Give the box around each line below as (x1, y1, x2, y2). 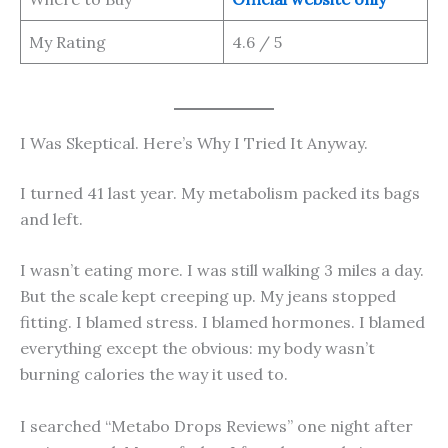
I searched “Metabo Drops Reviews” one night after (20, 415, 413, 436)
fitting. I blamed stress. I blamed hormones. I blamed (20, 312, 425, 333)
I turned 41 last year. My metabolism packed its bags (20, 182, 420, 203)
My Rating (29, 31, 106, 52)
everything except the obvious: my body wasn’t (20, 338, 375, 359)
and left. (20, 208, 83, 229)
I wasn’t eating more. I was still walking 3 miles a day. (20, 260, 424, 281)
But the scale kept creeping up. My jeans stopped (20, 286, 396, 307)
